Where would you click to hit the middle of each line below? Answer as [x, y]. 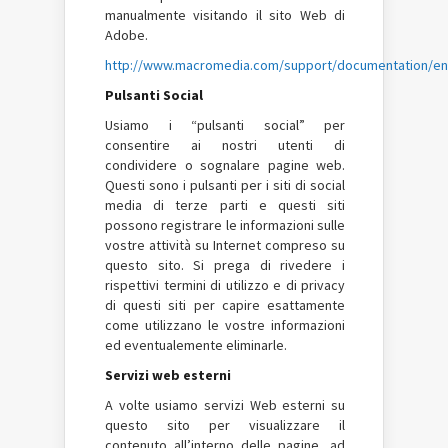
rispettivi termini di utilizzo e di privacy [225, 285]
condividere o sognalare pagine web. [225, 165]
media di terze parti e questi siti [225, 205]
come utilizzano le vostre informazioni [225, 325]
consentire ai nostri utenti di [225, 145]
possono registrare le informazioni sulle [225, 225]
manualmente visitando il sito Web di [225, 15]
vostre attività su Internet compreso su [225, 245]
